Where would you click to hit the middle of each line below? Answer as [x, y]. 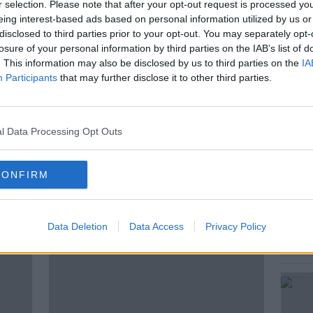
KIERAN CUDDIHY [152, 82]
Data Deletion [77, 226]
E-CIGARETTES [116, 53]
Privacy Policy [235, 226]
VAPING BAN [191, 141]
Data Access [156, 226]
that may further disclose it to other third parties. [165, 77]
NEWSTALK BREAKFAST [107, 111]
